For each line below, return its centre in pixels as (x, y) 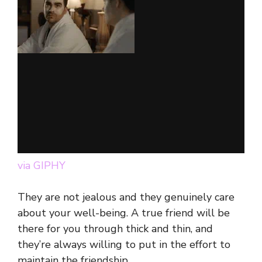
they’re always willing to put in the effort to (124, 245)
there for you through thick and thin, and (115, 229)
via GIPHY (42, 166)
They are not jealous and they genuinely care (126, 197)
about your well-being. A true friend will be (124, 213)
